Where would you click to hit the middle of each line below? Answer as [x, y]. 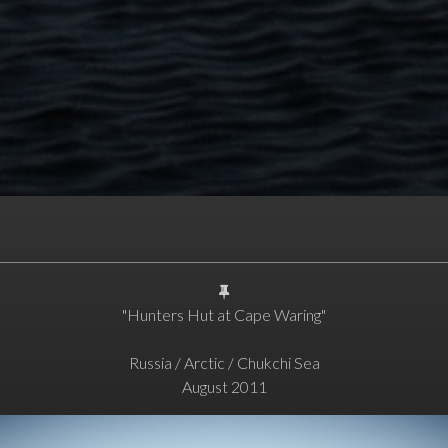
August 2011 [224, 387]
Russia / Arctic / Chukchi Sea [224, 363]
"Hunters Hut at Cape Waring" [224, 315]
